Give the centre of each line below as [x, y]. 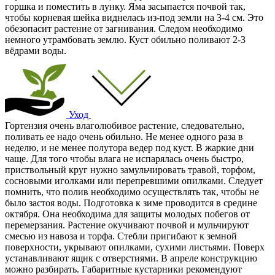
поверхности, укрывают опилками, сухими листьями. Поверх [135, 247]
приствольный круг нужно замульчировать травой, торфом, [130, 169]
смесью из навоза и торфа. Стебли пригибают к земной [121, 236]
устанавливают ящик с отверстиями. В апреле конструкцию [131, 258]
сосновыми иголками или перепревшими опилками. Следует [134, 180]
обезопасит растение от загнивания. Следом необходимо [124, 28]
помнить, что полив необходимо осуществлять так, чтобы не [132, 192]
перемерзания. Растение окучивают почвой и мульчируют [127, 225]
